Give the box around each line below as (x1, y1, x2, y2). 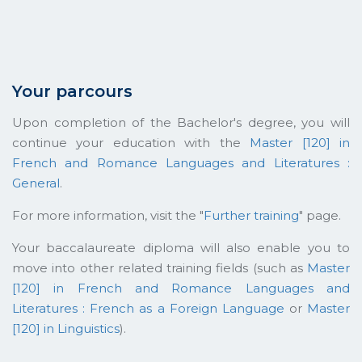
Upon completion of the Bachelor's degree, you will (12, 114, 350, 130)
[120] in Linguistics (12, 320, 120, 336)
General (12, 175, 60, 191)
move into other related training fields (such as (12, 259, 307, 276)
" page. (299, 207, 341, 223)
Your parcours (12, 81, 133, 101)
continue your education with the (12, 134, 250, 150)
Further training (204, 207, 299, 223)
